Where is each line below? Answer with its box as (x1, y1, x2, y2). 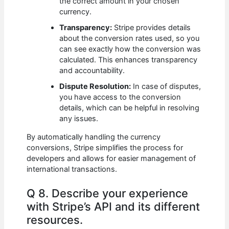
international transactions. (27, 164, 118, 174)
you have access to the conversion (59, 93, 181, 102)
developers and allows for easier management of (27, 153, 196, 163)
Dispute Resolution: (59, 82, 131, 91)
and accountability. (59, 66, 125, 76)
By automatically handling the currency (27, 132, 161, 142)
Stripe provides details (112, 23, 191, 33)
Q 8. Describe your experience (27, 187, 189, 200)
